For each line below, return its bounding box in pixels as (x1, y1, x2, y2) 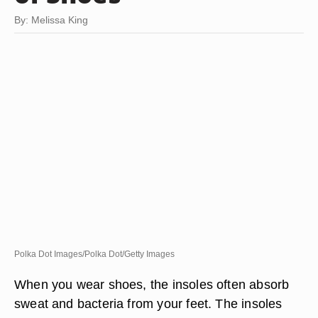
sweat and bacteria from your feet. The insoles (14, 296, 283, 311)
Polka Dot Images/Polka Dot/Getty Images (14, 249, 175, 259)
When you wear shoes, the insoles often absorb (14, 277, 290, 292)
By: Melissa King (14, 14, 88, 26)
